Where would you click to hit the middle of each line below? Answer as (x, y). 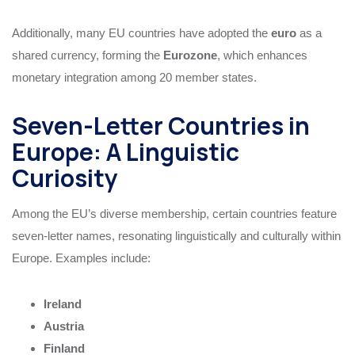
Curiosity (65, 177)
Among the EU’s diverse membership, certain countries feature (174, 213)
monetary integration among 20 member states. (134, 77)
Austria (64, 326)
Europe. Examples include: (81, 258)
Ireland (63, 303)
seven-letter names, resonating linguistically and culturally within (176, 235)
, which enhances (262, 55)
